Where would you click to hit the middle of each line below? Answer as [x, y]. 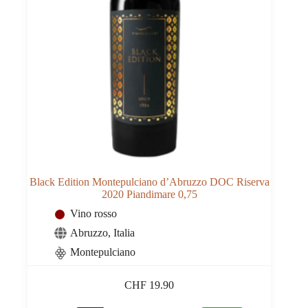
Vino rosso [93, 214]
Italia [124, 233]
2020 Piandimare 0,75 [149, 195]
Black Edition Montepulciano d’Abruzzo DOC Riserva [149, 182]
